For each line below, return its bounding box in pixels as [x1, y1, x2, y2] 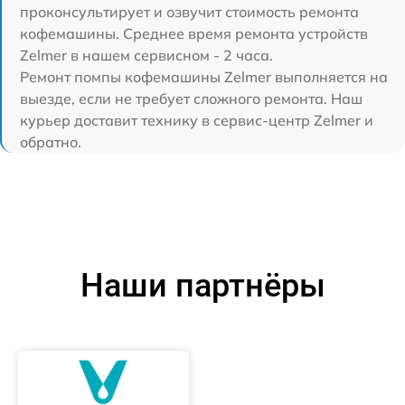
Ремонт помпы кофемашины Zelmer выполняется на [20, 68, 388, 87]
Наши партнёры [80, 267, 325, 306]
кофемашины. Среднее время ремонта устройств [20, 24, 368, 43]
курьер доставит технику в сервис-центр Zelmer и [20, 111, 373, 130]
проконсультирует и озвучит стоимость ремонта [20, 3, 359, 22]
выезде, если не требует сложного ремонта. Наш [20, 89, 363, 108]
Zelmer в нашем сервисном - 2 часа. [20, 46, 273, 65]
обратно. [20, 133, 81, 152]
